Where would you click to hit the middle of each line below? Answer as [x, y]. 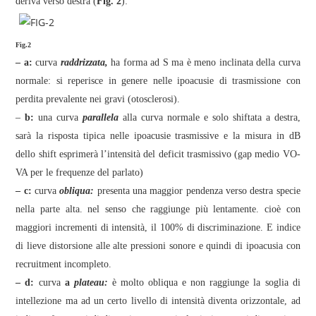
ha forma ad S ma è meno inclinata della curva [204, 62]
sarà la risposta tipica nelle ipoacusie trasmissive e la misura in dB [158, 136]
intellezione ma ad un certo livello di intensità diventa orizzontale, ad [158, 301]
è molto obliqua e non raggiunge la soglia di [206, 282]
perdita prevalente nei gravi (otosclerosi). [98, 99]
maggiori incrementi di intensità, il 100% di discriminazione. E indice [158, 227]
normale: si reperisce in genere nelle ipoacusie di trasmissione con [158, 81]
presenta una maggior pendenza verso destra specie [199, 191]
